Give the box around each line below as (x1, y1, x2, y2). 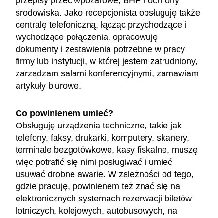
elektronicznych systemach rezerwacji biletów (16, 193, 192, 203)
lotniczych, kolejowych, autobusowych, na (16, 205, 177, 216)
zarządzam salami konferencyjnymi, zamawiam (16, 68, 199, 78)
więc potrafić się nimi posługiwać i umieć (16, 157, 172, 167)
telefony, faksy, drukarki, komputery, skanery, (16, 132, 189, 143)
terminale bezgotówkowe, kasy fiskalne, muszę (16, 145, 198, 155)
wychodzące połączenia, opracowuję (16, 32, 158, 42)
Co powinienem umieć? (16, 108, 113, 118)
